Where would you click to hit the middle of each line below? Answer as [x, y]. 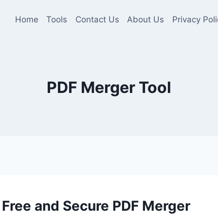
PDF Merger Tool [109, 87]
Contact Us [97, 19]
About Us [146, 19]
